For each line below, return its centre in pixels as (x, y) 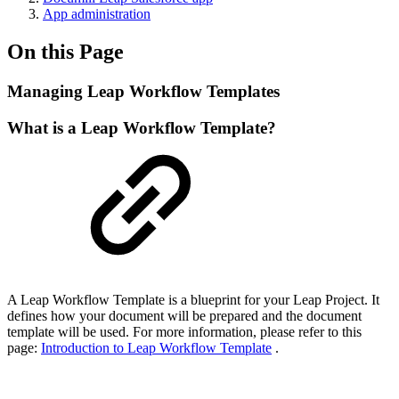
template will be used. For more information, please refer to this (184, 332)
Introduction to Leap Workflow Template (156, 348)
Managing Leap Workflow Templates (143, 91)
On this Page (65, 51)
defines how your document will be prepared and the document (184, 316)
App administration (97, 14)
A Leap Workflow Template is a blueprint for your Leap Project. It (193, 300)
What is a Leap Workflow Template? (142, 127)
